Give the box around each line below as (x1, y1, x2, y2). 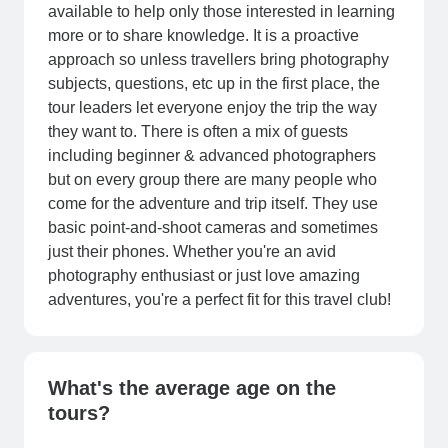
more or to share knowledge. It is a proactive (48, 27, 359, 45)
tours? (48, 402, 110, 425)
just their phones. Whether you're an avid (48, 243, 336, 261)
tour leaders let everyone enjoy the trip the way (48, 99, 377, 117)
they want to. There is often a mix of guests (48, 123, 348, 141)
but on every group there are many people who (48, 171, 377, 189)
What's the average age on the (48, 377, 336, 400)
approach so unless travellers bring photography (48, 51, 389, 69)
